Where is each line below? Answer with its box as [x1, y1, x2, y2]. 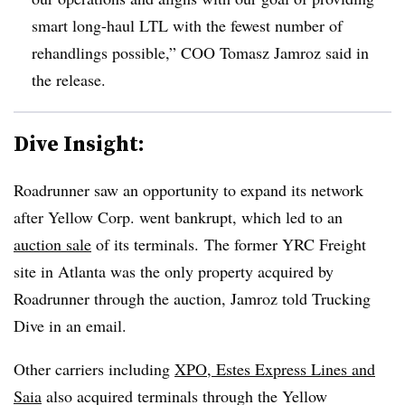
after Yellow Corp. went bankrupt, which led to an [14, 205, 343, 228]
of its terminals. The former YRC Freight [91, 232, 366, 255]
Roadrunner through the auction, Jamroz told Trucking [14, 287, 371, 309]
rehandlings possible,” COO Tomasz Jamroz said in [32, 41, 369, 63]
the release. [32, 68, 106, 90]
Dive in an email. [14, 314, 127, 336]
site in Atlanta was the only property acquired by [14, 259, 334, 282]
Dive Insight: [14, 127, 145, 158]
